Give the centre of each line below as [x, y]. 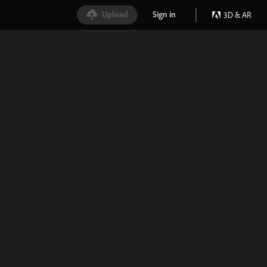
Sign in [164, 14]
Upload [115, 14]
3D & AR [237, 15]
